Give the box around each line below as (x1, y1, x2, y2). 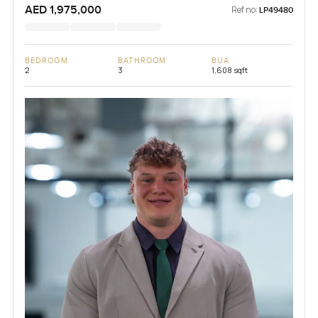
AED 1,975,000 (24, 2, 102, 17)
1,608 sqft (211, 64, 248, 75)
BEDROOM (24, 55, 68, 65)
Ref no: (231, 3, 258, 16)
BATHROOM (118, 55, 167, 65)
